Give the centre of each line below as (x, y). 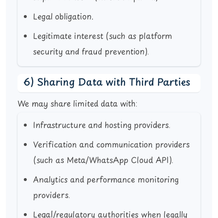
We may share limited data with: (77, 104)
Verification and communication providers (111, 145)
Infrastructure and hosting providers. (102, 126)
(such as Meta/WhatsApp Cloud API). (103, 161)
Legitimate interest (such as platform (103, 37)
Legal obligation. (63, 17)
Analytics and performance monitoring (106, 180)
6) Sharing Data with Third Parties (107, 83)
